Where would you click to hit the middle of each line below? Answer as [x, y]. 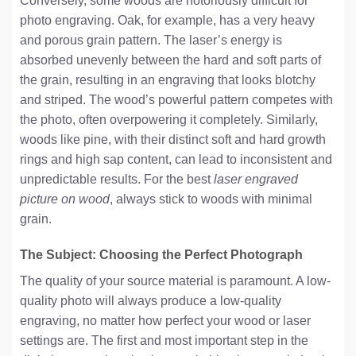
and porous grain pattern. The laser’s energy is [151, 40]
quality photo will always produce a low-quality [151, 301]
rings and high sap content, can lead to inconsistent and [176, 159]
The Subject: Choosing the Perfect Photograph [161, 255]
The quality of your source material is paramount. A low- [175, 281]
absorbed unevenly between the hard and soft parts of [170, 60]
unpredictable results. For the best [117, 179]
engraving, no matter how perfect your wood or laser [165, 321]
